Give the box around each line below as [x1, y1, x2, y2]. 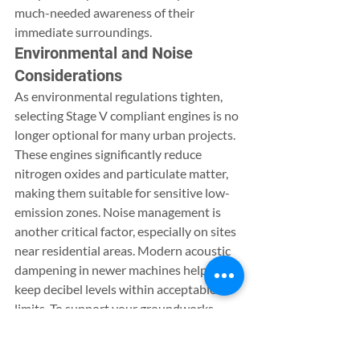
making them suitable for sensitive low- [14, 184, 230, 200]
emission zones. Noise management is [14, 203, 223, 219]
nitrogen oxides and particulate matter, [14, 165, 231, 181]
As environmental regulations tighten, [14, 88, 225, 104]
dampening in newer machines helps [14, 261, 215, 277]
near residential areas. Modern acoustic [14, 242, 233, 258]
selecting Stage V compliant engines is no [14, 107, 241, 123]
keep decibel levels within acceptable [14, 280, 219, 297]
